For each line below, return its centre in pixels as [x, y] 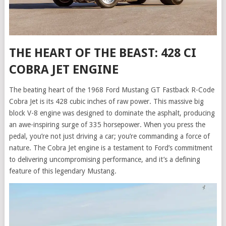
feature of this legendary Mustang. [63, 171]
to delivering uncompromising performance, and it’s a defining [104, 160]
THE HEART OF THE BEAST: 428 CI [102, 53]
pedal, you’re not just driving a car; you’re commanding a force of [109, 136]
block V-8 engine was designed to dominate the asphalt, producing [112, 113]
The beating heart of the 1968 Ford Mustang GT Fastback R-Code [111, 90]
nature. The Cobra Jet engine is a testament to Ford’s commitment [110, 148]
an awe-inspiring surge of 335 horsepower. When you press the [107, 125]
